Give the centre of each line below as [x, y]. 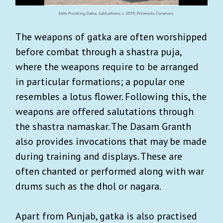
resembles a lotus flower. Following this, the [111, 96]
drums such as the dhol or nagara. [88, 186]
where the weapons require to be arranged [107, 66]
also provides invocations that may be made [111, 141]
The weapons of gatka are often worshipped [111, 37]
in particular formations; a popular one [100, 81]
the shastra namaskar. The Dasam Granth [103, 126]
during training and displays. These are [99, 156]
